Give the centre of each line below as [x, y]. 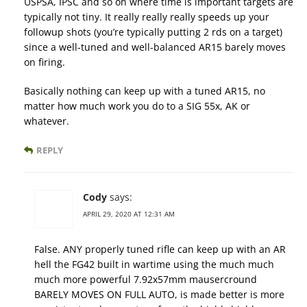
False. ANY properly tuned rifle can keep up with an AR [160, 249]
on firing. [45, 62]
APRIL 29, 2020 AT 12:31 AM [129, 213]
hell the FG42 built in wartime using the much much [154, 264]
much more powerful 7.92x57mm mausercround [146, 279]
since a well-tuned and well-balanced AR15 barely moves [155, 47]
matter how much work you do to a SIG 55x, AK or [137, 106]
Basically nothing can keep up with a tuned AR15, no [145, 90]
